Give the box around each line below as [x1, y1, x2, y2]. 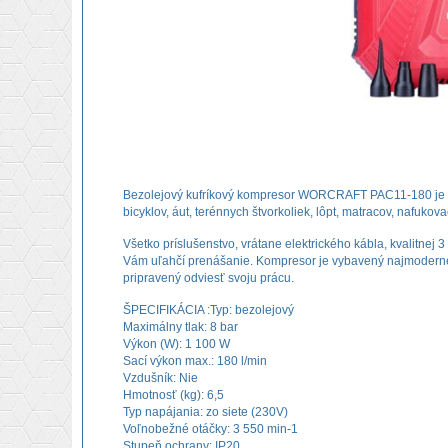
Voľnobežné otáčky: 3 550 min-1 [123, 423, 298, 435]
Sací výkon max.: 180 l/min [123, 355, 267, 367]
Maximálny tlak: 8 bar [123, 321, 238, 333]
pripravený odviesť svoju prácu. [123, 272, 297, 284]
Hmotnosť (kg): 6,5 [123, 389, 224, 401]
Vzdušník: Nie [123, 372, 198, 384]
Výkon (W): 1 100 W [123, 338, 230, 350]
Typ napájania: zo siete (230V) [123, 406, 288, 418]
